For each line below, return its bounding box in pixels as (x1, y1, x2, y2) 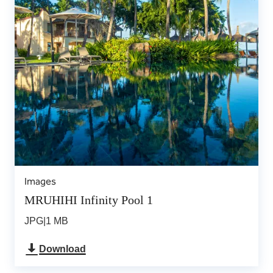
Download (39, 244, 86, 254)
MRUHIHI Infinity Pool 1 (80, 193, 153, 207)
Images (24, 175, 56, 187)
